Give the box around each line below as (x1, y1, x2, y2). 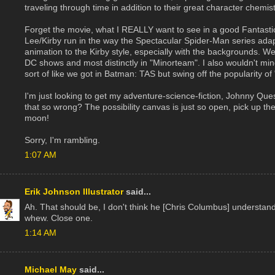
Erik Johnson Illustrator (25, 187, 123, 196)
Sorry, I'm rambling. (25, 135, 100, 145)
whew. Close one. (25, 213, 93, 223)
